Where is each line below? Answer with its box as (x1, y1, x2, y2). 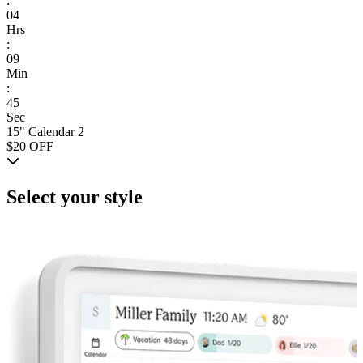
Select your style (6, 186, 143, 207)
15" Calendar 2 (6, 124, 84, 139)
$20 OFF (6, 139, 53, 153)
